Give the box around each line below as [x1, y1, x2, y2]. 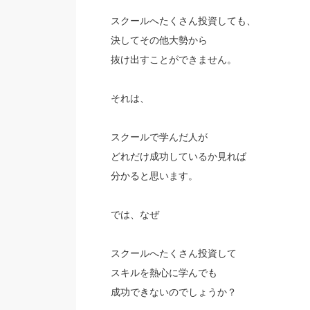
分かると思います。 [110, 170, 198, 181]
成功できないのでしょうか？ [110, 286, 237, 298]
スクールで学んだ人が [110, 131, 208, 143]
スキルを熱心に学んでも [110, 267, 217, 278]
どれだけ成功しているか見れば [110, 151, 246, 162]
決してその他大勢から [110, 35, 208, 46]
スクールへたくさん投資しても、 [110, 15, 256, 26]
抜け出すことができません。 [110, 54, 237, 65]
